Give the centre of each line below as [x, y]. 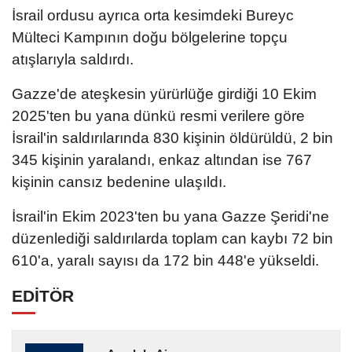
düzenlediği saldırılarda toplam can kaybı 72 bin [172, 238]
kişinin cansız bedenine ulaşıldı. [119, 181]
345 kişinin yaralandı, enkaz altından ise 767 [162, 159]
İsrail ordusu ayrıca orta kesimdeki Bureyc [153, 15]
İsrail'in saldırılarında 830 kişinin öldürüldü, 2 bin [172, 137]
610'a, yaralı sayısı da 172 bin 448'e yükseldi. [165, 260]
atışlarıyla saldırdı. [73, 59]
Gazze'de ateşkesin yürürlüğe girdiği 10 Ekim [164, 93]
